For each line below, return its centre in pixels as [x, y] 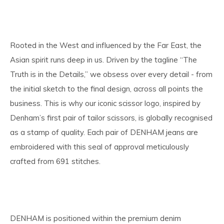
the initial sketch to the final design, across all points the [106, 88]
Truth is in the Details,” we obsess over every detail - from [111, 74]
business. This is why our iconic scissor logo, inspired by [105, 103]
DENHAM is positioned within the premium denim [95, 218]
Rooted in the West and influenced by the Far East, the [106, 45]
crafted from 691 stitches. [55, 161]
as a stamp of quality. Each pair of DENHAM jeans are [104, 132]
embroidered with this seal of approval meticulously [99, 146]
